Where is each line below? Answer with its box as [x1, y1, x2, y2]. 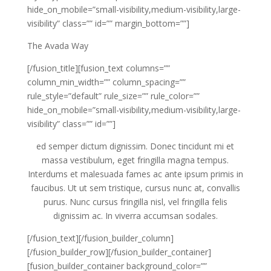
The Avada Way [27, 40, 88, 52]
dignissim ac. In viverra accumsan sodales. [53, 210, 218, 222]
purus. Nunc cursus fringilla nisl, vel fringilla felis [43, 196, 227, 208]
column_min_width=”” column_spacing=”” [27, 76, 186, 88]
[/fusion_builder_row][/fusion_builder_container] [27, 246, 211, 258]
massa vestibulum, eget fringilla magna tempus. [42, 154, 229, 166]
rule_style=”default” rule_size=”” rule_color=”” [27, 90, 200, 102]
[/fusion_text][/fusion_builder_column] [27, 232, 174, 244]
